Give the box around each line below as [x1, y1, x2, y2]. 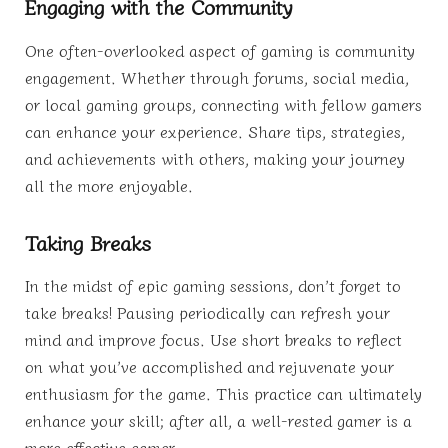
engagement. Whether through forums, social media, [25, 64, 409, 89]
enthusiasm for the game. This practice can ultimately [25, 381, 422, 406]
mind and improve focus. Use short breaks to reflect [25, 327, 402, 352]
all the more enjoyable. [25, 172, 193, 197]
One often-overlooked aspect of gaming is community [25, 37, 415, 62]
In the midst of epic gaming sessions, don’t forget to [25, 273, 401, 298]
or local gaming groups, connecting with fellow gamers [25, 91, 422, 116]
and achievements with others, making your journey [25, 145, 405, 170]
